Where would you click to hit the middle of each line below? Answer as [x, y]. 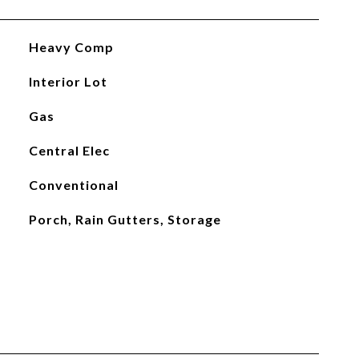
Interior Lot [68, 81]
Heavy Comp [71, 47]
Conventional [73, 185]
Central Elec [69, 150]
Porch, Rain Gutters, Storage [125, 219]
